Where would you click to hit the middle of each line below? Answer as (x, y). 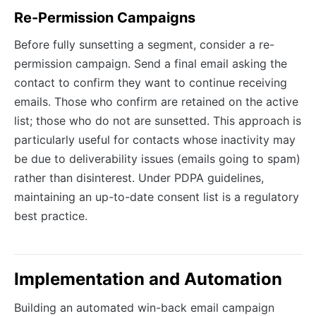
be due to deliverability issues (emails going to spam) (157, 159)
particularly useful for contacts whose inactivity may (155, 140)
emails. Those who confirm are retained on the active (156, 102)
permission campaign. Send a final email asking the (151, 64)
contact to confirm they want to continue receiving (151, 83)
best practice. (51, 216)
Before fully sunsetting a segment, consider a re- (144, 45)
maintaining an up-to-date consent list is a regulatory (157, 197)
